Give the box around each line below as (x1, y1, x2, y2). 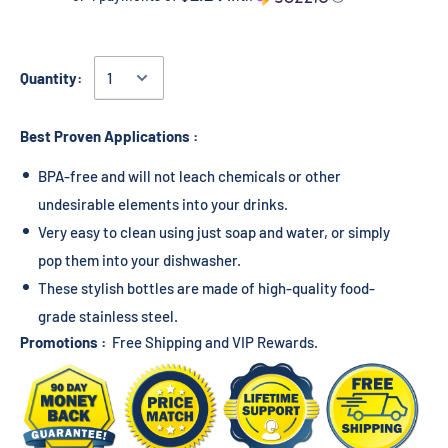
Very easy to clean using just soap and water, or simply (38, 223, 390, 242)
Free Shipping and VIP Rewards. (112, 333, 318, 352)
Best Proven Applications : (20, 127, 198, 145)
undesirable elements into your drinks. (38, 195, 288, 214)
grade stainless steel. (38, 307, 178, 326)
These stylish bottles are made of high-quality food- (38, 279, 375, 298)
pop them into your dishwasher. (38, 251, 241, 270)
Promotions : (20, 333, 106, 352)
